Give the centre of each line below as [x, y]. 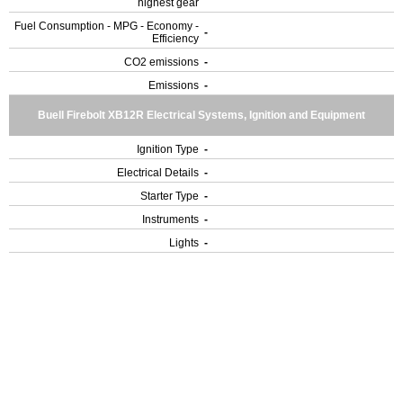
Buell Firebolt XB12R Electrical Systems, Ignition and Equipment [201, 115]
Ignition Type [168, 149]
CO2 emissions [161, 62]
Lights [184, 243]
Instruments [170, 219]
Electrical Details [158, 173]
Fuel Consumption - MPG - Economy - [107, 26]
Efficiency [175, 39]
